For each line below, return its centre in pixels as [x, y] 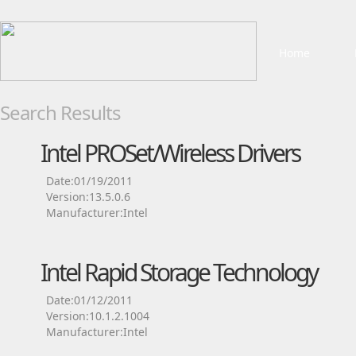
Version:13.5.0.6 [88, 197]
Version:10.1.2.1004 [98, 316]
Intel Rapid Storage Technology [179, 272]
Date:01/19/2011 [89, 181]
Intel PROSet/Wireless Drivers [170, 153]
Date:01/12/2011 [89, 300]
